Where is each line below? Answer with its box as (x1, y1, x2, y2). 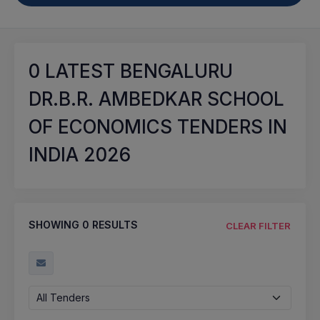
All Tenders (36, 291, 90, 304)
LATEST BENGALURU (40, 60, 233, 82)
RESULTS (89, 219, 138, 231)
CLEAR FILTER (226, 219, 291, 231)
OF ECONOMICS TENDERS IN (29, 116, 287, 138)
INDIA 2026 (29, 144, 131, 166)
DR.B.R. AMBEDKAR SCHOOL (29, 88, 284, 110)
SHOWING (29, 219, 82, 231)
